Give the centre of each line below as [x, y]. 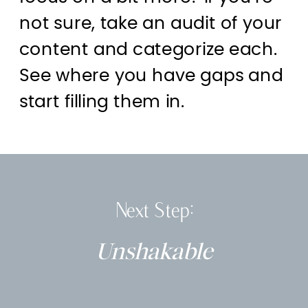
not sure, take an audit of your [151, 24]
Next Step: [154, 209]
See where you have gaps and [151, 76]
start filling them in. [102, 102]
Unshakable [154, 251]
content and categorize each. [148, 50]
